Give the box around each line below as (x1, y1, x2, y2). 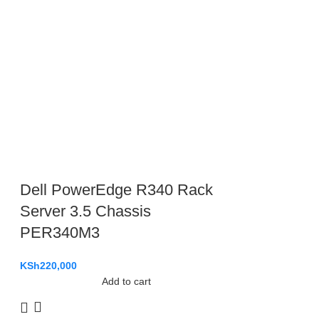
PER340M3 (20, 224, 100, 241)
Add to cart (101, 276, 151, 287)
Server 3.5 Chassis (20, 202, 151, 220)
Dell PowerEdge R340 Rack (20, 181, 213, 199)
